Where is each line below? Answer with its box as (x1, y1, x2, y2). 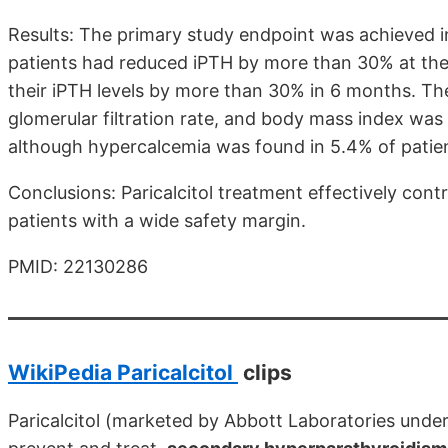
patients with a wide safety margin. (8, 210, 306, 232)
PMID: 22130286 (8, 256, 148, 278)
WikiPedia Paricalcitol (8, 360, 238, 386)
